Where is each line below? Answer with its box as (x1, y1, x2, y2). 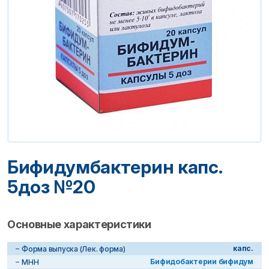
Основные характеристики (7, 218, 151, 231)
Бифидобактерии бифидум (150, 257, 253, 266)
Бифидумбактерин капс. (7, 156, 222, 178)
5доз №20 (7, 176, 95, 198)
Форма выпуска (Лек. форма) (22, 244, 125, 253)
